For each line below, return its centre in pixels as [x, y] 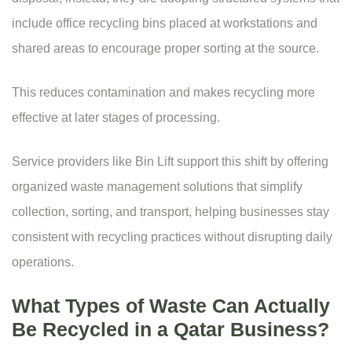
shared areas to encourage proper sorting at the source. [165, 49]
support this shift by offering [251, 162]
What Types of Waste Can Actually [171, 306]
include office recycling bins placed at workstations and [165, 24]
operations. [43, 262]
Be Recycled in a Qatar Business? [170, 330]
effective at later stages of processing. [116, 118]
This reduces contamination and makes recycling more [163, 93]
